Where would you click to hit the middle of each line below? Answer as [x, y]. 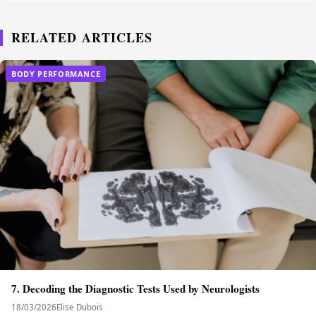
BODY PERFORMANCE [56, 73]
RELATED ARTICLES [82, 37]
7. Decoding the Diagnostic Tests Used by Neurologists [135, 289]
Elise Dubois [80, 308]
